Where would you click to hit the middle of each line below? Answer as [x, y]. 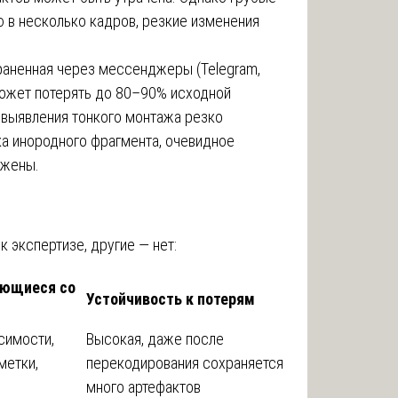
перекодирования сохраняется [185, 362]
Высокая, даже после [155, 338]
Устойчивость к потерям [171, 298]
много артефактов [143, 386]
